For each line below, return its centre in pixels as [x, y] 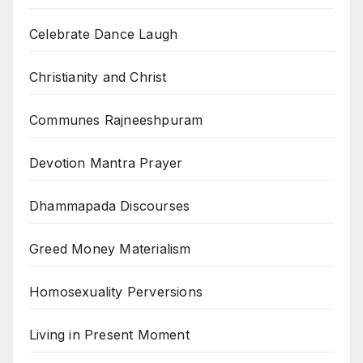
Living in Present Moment [109, 335]
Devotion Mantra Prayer [106, 163]
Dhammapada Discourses [110, 206]
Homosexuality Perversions [116, 292]
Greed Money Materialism [110, 249]
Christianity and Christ [98, 77]
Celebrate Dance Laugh [104, 34]
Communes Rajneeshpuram [116, 120]
